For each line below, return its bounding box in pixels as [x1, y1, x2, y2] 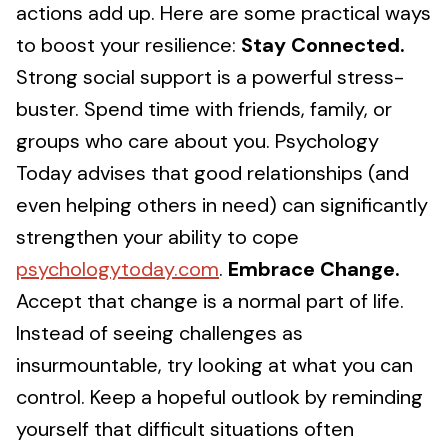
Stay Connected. [241, 32, 405, 58]
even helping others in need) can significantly [16, 192, 428, 218]
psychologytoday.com [16, 256, 219, 282]
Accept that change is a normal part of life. [16, 288, 404, 314]
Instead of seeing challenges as [16, 320, 303, 346]
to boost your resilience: [16, 32, 241, 58]
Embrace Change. [228, 256, 400, 282]
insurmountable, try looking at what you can [16, 352, 413, 378]
